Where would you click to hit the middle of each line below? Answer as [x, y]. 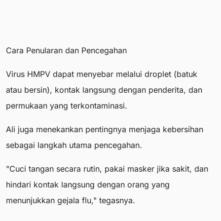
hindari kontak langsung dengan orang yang [88, 185]
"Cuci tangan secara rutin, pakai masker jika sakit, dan [107, 169]
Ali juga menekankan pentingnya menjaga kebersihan [105, 129]
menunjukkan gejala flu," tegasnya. [71, 201]
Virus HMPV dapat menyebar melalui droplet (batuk [102, 74]
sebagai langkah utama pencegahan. [74, 145]
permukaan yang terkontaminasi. [67, 106]
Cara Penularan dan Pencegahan [66, 51]
